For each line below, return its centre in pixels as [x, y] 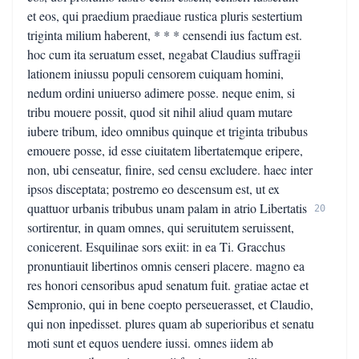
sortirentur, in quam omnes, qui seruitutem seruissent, [161, 227]
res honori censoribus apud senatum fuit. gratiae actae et [168, 285]
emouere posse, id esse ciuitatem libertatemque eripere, [165, 150]
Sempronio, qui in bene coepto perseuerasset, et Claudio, [170, 304]
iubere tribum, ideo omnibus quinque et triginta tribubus [167, 131]
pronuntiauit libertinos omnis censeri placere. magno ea [166, 266]
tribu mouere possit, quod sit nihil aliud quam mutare [160, 112]
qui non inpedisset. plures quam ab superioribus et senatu [171, 323]
